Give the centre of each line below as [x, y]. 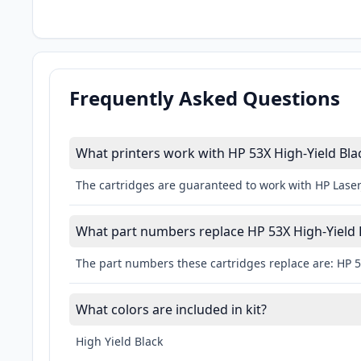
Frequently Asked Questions [205, 98]
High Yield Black [119, 342]
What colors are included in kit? [171, 310]
